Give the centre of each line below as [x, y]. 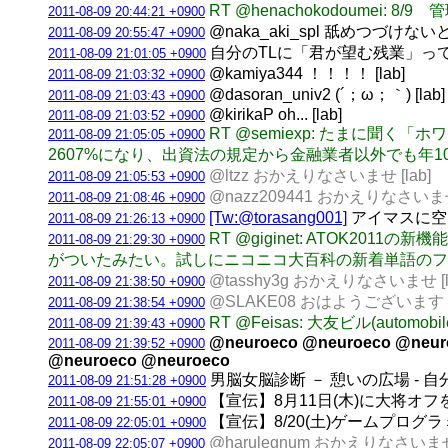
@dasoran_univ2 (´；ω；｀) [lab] [325, 94]
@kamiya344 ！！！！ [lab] [305, 73]
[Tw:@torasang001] [278, 217]
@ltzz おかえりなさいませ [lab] [320, 175]
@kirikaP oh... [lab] [273, 114]
